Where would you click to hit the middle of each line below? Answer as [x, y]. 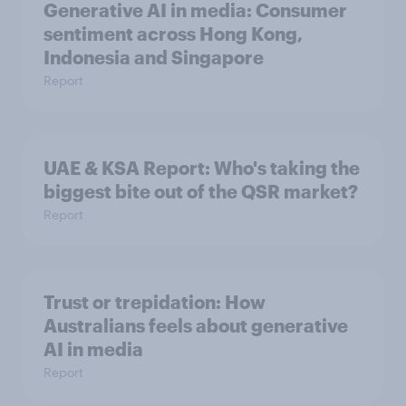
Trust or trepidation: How [155, 302]
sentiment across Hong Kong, [173, 34]
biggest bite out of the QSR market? [201, 192]
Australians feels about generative [196, 326]
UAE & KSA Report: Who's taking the [202, 168]
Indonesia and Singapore [154, 58]
